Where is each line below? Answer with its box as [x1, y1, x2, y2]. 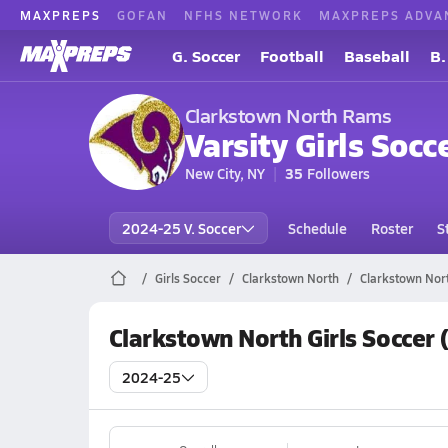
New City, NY [184, 163, 265, 183]
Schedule [287, 218, 347, 238]
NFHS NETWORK [184, 6, 303, 23]
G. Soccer [172, 44, 240, 67]
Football [260, 44, 324, 67]
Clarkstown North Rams [184, 101, 392, 129]
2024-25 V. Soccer [121, 218, 241, 238]
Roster [370, 218, 413, 238]
